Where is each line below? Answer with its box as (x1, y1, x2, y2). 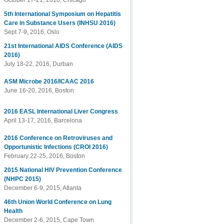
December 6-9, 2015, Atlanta (4, 184, 82, 191)
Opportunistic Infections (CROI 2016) (4, 143, 108, 150)
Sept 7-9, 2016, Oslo (4, 28, 60, 35)
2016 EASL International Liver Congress (4, 108, 118, 115)
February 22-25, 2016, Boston (4, 152, 85, 159)
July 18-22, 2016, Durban (4, 60, 73, 67)
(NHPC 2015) (4, 175, 41, 182)
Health (4, 207, 23, 214)
